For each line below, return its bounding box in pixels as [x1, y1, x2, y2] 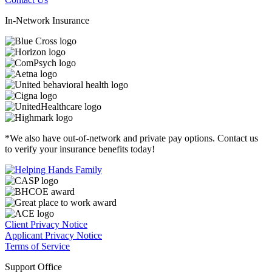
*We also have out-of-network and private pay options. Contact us [5, 133, 258, 144]
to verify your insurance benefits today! [5, 144, 155, 155]
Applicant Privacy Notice [5, 230, 102, 241]
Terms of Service [5, 241, 70, 252]
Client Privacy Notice [5, 219, 87, 230]
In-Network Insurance [5, 15, 89, 26]
